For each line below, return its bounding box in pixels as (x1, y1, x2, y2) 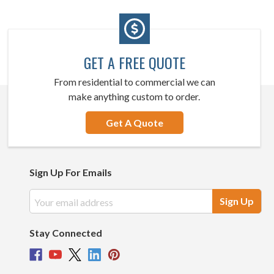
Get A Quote (105, 117, 163, 128)
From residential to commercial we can (53, 76, 215, 87)
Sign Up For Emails (29, 166, 112, 178)
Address (29, 204, 62, 214)
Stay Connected (29, 227, 102, 239)
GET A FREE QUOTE (83, 51, 185, 73)
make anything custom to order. (68, 91, 200, 102)
